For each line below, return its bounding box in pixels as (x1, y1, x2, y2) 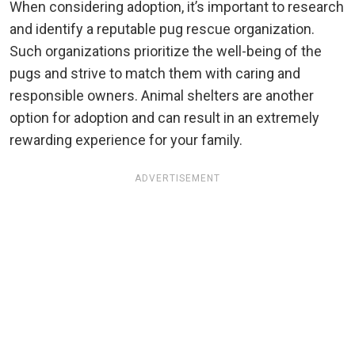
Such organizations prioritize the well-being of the (10, 43, 322, 60)
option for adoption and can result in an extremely (10, 109, 319, 127)
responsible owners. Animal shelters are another (10, 87, 314, 105)
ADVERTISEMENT (135, 173, 220, 185)
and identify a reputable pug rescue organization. (10, 21, 315, 38)
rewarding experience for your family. (10, 132, 242, 149)
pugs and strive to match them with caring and (10, 65, 300, 82)
